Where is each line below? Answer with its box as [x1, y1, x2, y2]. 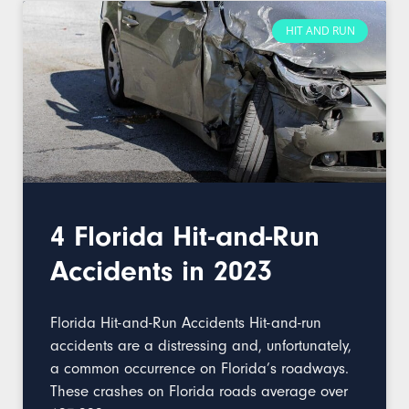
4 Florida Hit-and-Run [50, 220, 320, 253]
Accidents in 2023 [50, 255, 272, 288]
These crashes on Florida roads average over [50, 383, 348, 400]
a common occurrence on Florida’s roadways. [50, 360, 349, 377]
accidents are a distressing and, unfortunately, [50, 337, 351, 354]
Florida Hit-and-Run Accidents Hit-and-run [50, 314, 321, 331]
